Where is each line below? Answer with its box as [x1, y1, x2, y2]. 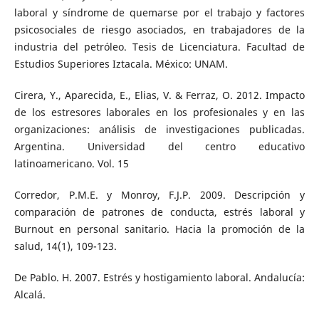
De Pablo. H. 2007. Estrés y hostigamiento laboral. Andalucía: [14, 271, 305, 285]
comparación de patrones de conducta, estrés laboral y [14, 205, 305, 219]
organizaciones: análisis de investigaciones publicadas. [14, 122, 305, 137]
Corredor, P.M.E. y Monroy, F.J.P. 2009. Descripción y [14, 188, 305, 202]
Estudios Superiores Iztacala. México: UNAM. [14, 57, 228, 71]
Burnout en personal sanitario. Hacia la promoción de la [14, 222, 305, 236]
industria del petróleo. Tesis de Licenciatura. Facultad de [14, 40, 305, 54]
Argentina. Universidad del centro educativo [14, 140, 305, 154]
